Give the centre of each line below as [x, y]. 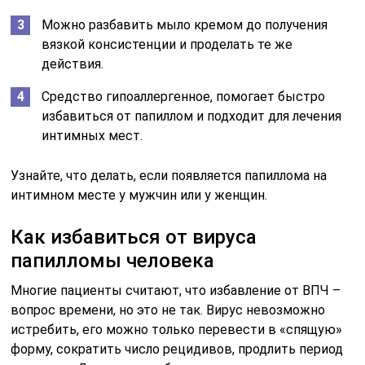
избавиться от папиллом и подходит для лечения [192, 116]
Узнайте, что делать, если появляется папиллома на [169, 175]
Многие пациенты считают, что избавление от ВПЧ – [176, 290]
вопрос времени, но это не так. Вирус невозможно [168, 310]
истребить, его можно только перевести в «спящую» [177, 329]
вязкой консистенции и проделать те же [167, 44]
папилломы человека [113, 260]
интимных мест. [92, 135]
